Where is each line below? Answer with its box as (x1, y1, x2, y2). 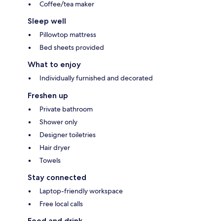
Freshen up (28, 91, 68, 101)
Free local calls (39, 199, 83, 209)
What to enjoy (28, 60, 81, 70)
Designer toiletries (39, 130, 96, 140)
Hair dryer (39, 143, 70, 152)
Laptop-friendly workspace (39, 186, 123, 196)
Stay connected (28, 173, 86, 183)
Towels (39, 156, 61, 165)
